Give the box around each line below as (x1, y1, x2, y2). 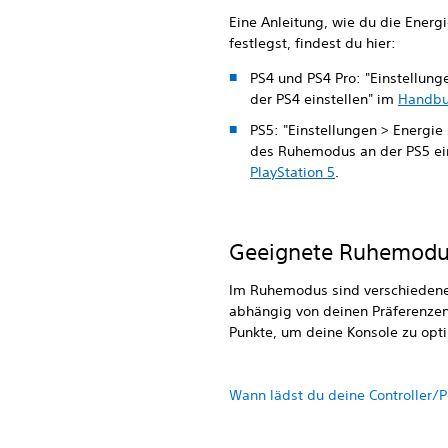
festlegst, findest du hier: (229, 33, 396, 52)
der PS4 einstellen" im (250, 89, 398, 108)
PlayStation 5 (250, 163, 335, 182)
